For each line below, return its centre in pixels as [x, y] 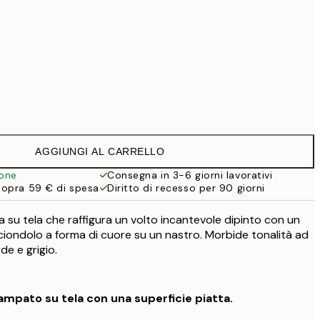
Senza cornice [106, 105]
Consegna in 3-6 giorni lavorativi [190, 175]
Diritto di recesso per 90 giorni [186, 188]
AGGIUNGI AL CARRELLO [100, 151]
